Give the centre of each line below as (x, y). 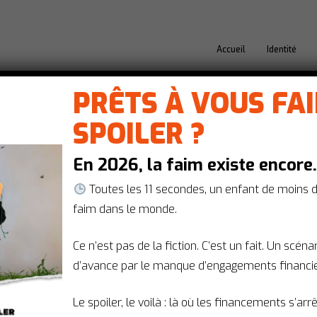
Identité (282, 50)
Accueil (231, 50)
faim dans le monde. (125, 209)
